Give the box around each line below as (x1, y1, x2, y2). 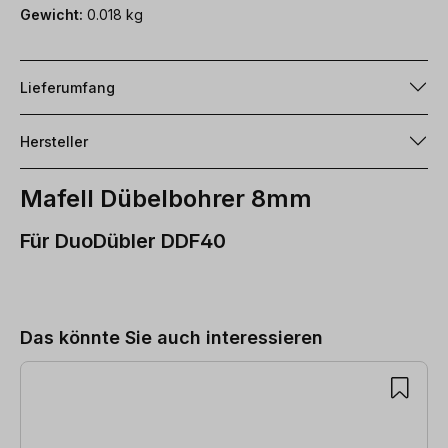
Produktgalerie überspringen (19, 269, 237, 290)
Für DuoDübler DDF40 (20, 228, 226, 253)
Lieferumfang (20, 78, 115, 96)
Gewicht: (20, 5, 83, 23)
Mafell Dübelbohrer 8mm (20, 183, 312, 213)
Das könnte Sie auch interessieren (20, 326, 323, 348)
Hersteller (20, 132, 88, 150)
